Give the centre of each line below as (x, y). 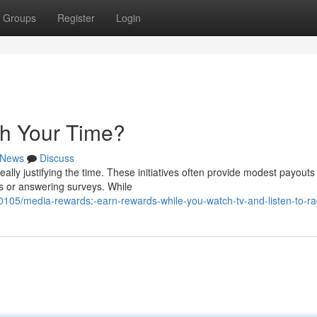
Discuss (57, 158)
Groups (19, 18)
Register (76, 18)
